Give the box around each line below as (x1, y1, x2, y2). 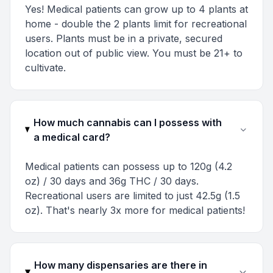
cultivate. (25, 62, 66, 74)
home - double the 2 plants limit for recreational (25, 18, 247, 30)
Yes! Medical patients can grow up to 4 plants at (25, 3, 248, 15)
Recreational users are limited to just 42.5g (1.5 (25, 190, 240, 202)
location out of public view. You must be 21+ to (25, 47, 243, 59)
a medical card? (34, 131, 111, 143)
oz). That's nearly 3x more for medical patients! (25, 204, 245, 216)
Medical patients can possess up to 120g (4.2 (25, 160, 232, 172)
